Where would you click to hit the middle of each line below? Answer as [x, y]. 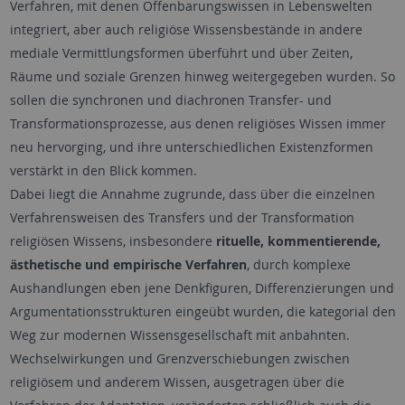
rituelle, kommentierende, [298, 241]
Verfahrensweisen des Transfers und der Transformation [182, 217]
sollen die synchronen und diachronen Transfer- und [170, 100]
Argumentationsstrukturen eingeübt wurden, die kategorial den [202, 311]
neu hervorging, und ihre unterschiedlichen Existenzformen [191, 147]
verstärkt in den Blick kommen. [103, 170]
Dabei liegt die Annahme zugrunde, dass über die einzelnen [192, 194]
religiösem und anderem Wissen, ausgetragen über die [177, 382]
